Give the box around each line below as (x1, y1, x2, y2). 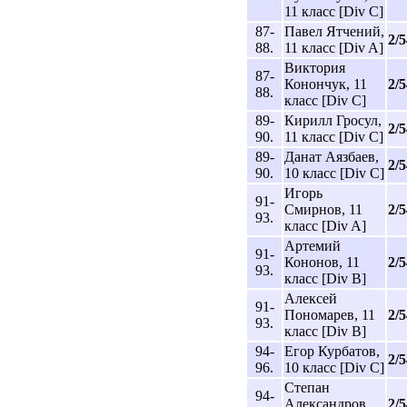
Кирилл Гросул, (284, 112, 382, 128)
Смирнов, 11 (284, 201, 362, 217)
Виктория (284, 59, 345, 75)
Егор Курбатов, (284, 342, 380, 359)
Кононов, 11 (284, 253, 360, 270)
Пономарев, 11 (284, 306, 375, 323)
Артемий (284, 237, 341, 253)
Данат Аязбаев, (284, 148, 379, 164)
